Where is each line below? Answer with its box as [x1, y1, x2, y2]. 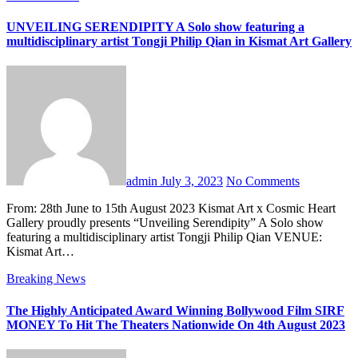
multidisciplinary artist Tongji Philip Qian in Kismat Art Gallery [6, 34, 352, 48]
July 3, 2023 [161, 174, 223, 189]
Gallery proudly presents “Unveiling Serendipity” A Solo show [6, 216, 324, 230]
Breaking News [6, 272, 86, 286]
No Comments [226, 174, 300, 189]
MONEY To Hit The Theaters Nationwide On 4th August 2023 [6, 317, 345, 332]
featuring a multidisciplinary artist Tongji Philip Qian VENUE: [6, 230, 322, 245]
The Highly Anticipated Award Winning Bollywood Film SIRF [6, 303, 344, 317]
